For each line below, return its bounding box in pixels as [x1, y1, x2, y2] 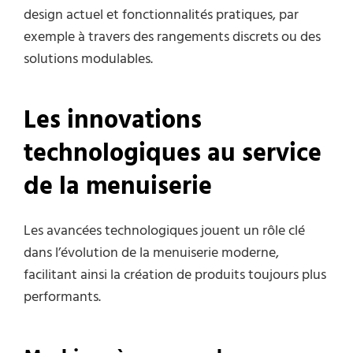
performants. [24, 286, 101, 310]
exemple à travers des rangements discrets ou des [24, 26, 321, 50]
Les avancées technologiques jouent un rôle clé [24, 220, 305, 243]
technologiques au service [24, 133, 321, 174]
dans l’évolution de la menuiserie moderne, [24, 242, 279, 266]
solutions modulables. [24, 48, 153, 72]
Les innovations [24, 100, 202, 141]
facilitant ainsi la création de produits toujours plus [24, 264, 326, 288]
